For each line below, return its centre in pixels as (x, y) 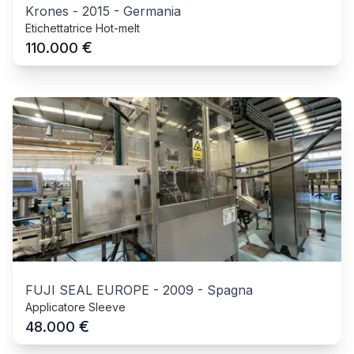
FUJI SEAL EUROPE (87, 290)
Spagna (230, 290)
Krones (47, 11)
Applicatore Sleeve (75, 307)
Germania (152, 11)
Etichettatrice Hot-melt (83, 28)
